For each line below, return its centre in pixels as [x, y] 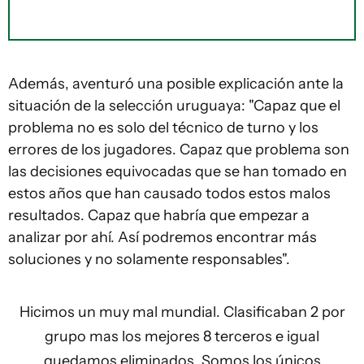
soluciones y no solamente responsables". [149, 259]
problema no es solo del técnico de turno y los [163, 128]
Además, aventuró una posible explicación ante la [176, 84]
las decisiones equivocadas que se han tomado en [178, 171]
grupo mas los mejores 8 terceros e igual [182, 336]
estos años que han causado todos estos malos [169, 193]
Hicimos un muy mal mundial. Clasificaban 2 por [182, 312]
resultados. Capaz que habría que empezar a [159, 215]
